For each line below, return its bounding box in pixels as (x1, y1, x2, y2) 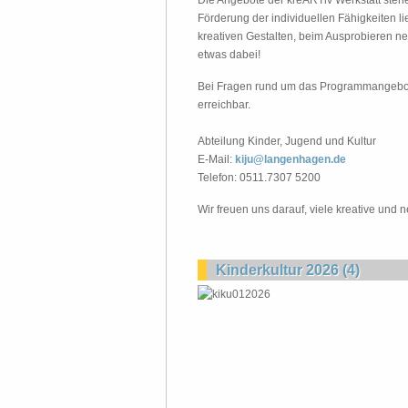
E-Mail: (198, 153, 235, 166)
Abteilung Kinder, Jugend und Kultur (198, 135, 376, 148)
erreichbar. (198, 98, 250, 111)
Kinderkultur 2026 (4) (216, 262, 360, 278)
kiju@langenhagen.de (235, 153, 346, 166)
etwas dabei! (198, 48, 260, 61)
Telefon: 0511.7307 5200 (198, 171, 321, 184)
